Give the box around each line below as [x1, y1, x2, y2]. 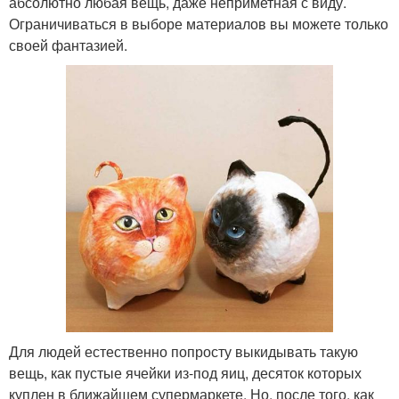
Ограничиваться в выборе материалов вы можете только [9, 13, 388, 35]
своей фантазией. [9, 35, 127, 56]
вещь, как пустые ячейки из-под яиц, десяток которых [9, 362, 362, 384]
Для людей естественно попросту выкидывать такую [9, 341, 358, 362]
